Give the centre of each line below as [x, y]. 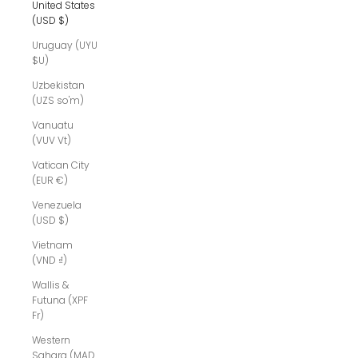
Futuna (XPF [60, 300]
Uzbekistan [58, 86]
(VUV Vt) [52, 141]
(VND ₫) [50, 261]
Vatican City [61, 165]
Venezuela [57, 205]
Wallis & [50, 285]
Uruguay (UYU [65, 46]
